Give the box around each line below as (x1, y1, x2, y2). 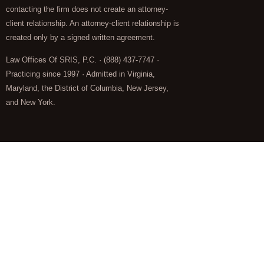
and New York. (6, 98, 55, 107)
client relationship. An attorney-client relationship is (6, 18, 179, 28)
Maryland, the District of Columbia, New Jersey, (6, 84, 169, 93)
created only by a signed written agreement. (6, 32, 155, 42)
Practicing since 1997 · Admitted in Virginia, (6, 70, 155, 79)
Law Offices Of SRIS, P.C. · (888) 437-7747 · (6, 55, 159, 65)
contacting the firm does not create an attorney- (6, 4, 168, 14)
